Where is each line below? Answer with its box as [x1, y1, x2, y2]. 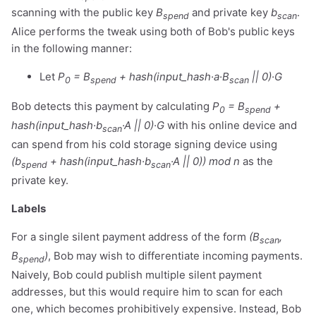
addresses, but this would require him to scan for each [11, 284, 283, 298]
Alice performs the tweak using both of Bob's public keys [11, 24, 295, 38]
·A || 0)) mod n [171, 154, 240, 168]
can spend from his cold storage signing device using [11, 137, 277, 151]
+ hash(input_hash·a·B [116, 69, 229, 83]
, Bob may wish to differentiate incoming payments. [48, 248, 303, 262]
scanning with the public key [11, 5, 156, 19]
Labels [11, 201, 46, 215]
